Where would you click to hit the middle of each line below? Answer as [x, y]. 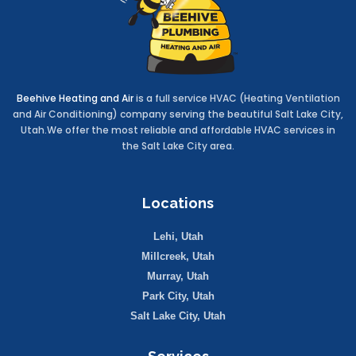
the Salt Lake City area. [178, 146]
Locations [178, 203]
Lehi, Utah [178, 237]
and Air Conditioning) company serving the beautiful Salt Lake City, [178, 114]
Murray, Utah [178, 277]
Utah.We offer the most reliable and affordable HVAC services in [178, 130]
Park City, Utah [178, 296]
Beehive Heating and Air [75, 99]
